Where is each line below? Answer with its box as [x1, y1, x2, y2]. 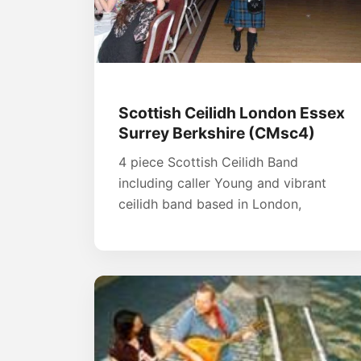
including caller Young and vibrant [118, 175, 326, 192]
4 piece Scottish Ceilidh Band [118, 154, 298, 171]
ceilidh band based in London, [118, 196, 301, 213]
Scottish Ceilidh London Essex [118, 103, 345, 123]
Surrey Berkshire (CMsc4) [118, 123, 315, 143]
